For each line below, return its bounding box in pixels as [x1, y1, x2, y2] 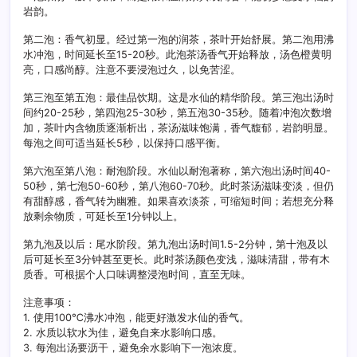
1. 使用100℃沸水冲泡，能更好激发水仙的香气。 [23, 311, 249, 324]
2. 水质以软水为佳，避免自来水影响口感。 [23, 326, 222, 339]
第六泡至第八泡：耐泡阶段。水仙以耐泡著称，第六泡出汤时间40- [23, 164, 331, 177]
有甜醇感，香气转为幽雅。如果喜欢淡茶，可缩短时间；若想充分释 [23, 194, 334, 207]
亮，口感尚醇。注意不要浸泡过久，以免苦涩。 [23, 63, 241, 76]
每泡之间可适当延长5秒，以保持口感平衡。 [23, 136, 226, 149]
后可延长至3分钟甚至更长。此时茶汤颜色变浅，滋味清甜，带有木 [23, 253, 330, 265]
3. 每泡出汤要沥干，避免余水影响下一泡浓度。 [23, 341, 243, 354]
